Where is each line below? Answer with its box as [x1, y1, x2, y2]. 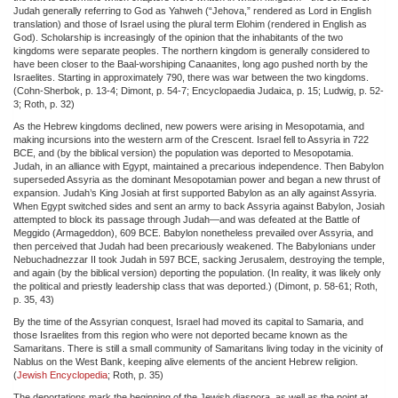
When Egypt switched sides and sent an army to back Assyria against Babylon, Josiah [13, 200, 385, 211]
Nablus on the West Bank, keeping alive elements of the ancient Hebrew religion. [13, 355, 358, 367]
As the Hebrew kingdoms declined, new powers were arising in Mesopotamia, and [13, 120, 364, 131]
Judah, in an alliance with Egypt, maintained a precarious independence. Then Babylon [13, 160, 384, 171]
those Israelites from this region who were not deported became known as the [13, 329, 347, 340]
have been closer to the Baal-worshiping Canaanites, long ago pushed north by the [13, 58, 368, 69]
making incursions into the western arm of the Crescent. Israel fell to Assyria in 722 [13, 133, 369, 145]
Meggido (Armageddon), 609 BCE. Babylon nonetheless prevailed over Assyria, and [13, 227, 373, 238]
